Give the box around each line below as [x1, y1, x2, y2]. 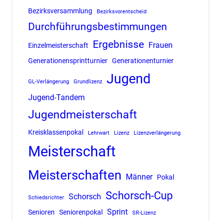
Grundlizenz [73, 78, 102, 85]
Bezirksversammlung [28, 6, 92, 15]
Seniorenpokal [59, 208, 103, 216]
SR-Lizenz [132, 209, 156, 216]
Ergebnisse [92, 38, 144, 50]
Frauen [148, 40, 173, 50]
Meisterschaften [28, 167, 121, 183]
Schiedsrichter [28, 194, 64, 201]
